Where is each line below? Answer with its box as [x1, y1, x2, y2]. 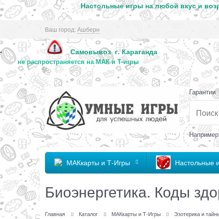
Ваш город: [45, 25, 76, 33]
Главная [45, 210, 65, 218]
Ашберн [77, 25, 100, 33]
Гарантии [189, 87, 216, 97]
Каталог [78, 210, 98, 218]
